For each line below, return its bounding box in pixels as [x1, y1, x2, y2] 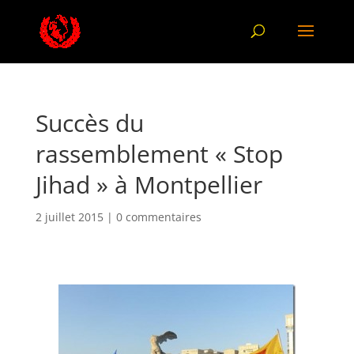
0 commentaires [115, 209, 201, 224]
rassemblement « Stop [35, 137, 283, 170]
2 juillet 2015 [35, 209, 104, 224]
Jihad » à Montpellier [35, 168, 262, 201]
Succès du [35, 107, 144, 139]
